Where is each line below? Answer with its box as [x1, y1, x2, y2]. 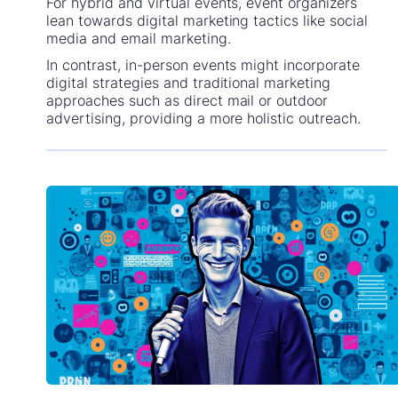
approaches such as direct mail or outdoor [46, 91, 329, 109]
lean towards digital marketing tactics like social [46, 11, 368, 29]
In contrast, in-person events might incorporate [46, 55, 360, 74]
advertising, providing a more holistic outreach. [46, 108, 361, 127]
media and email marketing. [46, 28, 231, 47]
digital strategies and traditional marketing [46, 73, 330, 92]
